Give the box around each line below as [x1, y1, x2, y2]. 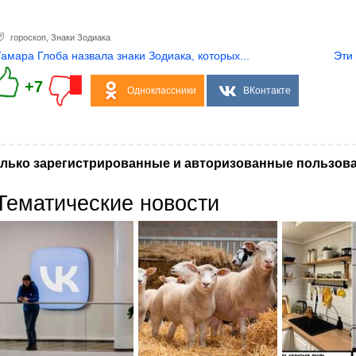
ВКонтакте [242, 85, 291, 96]
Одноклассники [126, 85, 196, 96]
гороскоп [10, 33, 46, 42]
